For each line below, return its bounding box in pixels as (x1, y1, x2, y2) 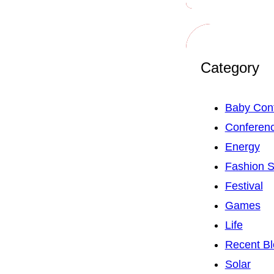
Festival (224, 180, 263, 193)
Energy (224, 141, 260, 154)
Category (200, 59, 259, 76)
